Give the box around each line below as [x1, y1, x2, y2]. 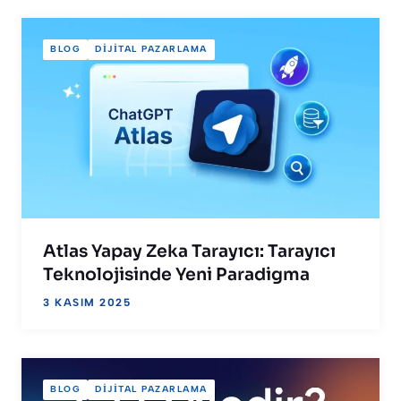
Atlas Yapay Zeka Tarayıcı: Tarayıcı [43, 240, 336, 262]
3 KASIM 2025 [43, 295, 131, 309]
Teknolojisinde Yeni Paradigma [43, 263, 310, 286]
